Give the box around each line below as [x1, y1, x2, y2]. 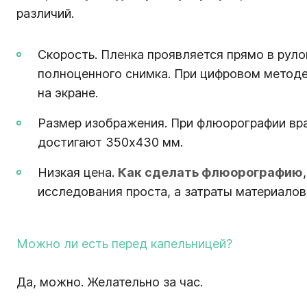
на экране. [38, 85, 98, 100]
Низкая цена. [38, 164, 118, 180]
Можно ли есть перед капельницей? [16, 236, 232, 251]
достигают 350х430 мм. [38, 134, 183, 149]
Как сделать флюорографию [118, 164, 303, 180]
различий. [16, 5, 74, 21]
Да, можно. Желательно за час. [16, 274, 203, 289]
